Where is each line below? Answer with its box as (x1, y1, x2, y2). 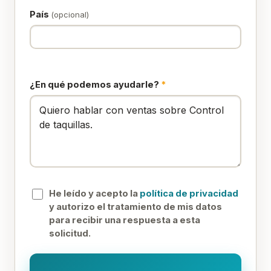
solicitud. (49, 227, 91, 239)
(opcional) (51, 9, 89, 19)
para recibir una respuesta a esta (49, 214, 200, 226)
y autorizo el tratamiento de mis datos (49, 201, 222, 212)
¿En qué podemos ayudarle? (30, 79, 161, 90)
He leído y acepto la (49, 188, 140, 199)
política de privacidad (140, 188, 238, 199)
